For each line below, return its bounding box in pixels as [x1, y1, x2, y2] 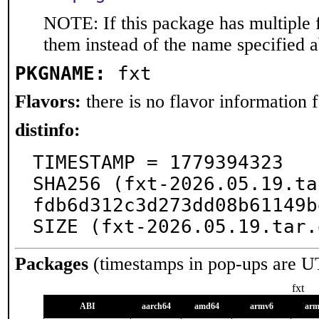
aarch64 [141, 301, 171, 311]
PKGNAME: [15, 63, 106, 84]
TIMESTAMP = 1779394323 [33, 152, 283, 173]
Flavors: [15, 91, 81, 112]
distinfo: [15, 120, 80, 140]
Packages [15, 253, 88, 274]
